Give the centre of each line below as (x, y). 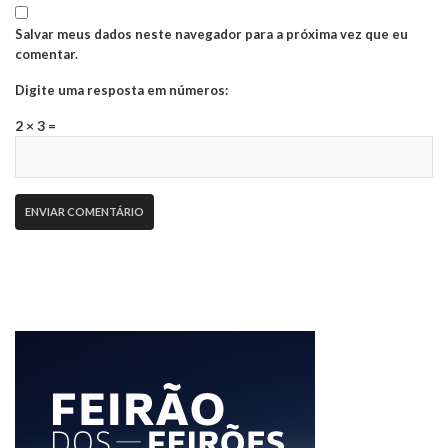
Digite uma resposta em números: (121, 90)
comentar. (46, 54)
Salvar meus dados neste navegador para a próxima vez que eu (211, 34)
